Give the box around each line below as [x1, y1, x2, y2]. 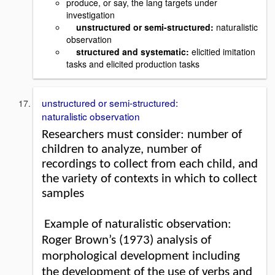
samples [42, 187, 84, 200]
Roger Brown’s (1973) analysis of [42, 233, 211, 247]
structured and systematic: [76, 45, 189, 58]
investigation [66, 9, 117, 21]
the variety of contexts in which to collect [42, 172, 257, 185]
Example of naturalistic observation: [44, 217, 234, 231]
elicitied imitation [189, 45, 255, 58]
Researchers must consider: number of [42, 128, 242, 141]
